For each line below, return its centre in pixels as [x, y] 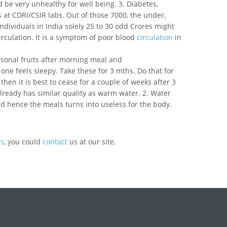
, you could [23, 142]
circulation [155, 37]
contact [55, 142]
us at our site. [92, 142]
